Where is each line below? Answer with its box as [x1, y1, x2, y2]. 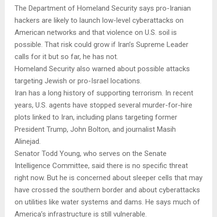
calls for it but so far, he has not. [15, 52, 118, 61]
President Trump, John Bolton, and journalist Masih [15, 124, 176, 134]
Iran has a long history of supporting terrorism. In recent [15, 88, 193, 97]
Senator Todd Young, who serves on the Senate [15, 149, 167, 158]
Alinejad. [15, 137, 41, 146]
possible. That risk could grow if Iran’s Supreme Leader [15, 40, 188, 49]
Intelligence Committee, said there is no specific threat [15, 161, 188, 170]
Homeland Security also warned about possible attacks [15, 64, 190, 73]
